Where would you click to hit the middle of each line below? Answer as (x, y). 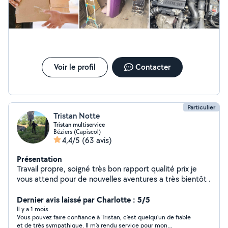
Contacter (153, 67)
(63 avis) (97, 140)
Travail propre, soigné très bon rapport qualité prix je (107, 169)
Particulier (201, 107)
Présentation (39, 159)
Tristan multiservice (79, 125)
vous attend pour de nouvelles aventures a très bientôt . (114, 179)
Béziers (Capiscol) (77, 132)
